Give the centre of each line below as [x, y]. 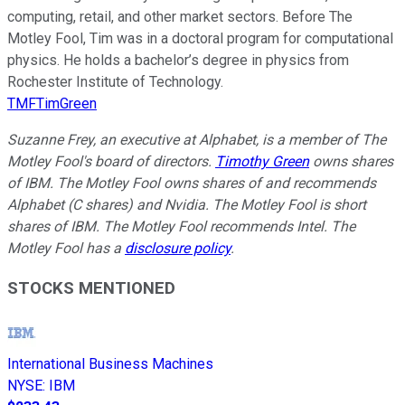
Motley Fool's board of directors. [111, 161]
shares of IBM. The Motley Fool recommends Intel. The [181, 226]
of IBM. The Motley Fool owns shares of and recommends [192, 183]
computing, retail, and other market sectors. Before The [180, 16]
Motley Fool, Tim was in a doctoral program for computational [200, 38]
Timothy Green [262, 161]
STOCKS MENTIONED [91, 289]
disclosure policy [178, 248]
